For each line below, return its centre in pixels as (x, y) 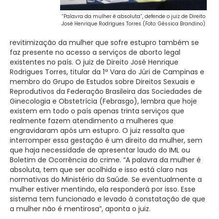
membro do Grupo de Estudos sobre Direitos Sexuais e (102, 81)
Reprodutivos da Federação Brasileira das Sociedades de (106, 91)
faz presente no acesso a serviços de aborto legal (95, 52)
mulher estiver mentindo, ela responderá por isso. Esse (103, 189)
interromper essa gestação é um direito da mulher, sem (106, 140)
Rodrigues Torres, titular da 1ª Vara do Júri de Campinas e (107, 72)
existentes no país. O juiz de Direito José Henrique (94, 62)
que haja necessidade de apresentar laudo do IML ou (100, 150)
